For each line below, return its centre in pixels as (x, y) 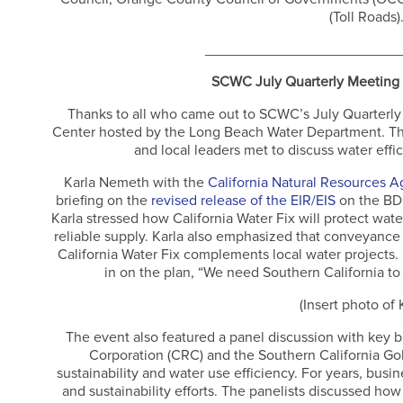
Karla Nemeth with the (135, 183)
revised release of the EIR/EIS (244, 201)
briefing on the (104, 201)
